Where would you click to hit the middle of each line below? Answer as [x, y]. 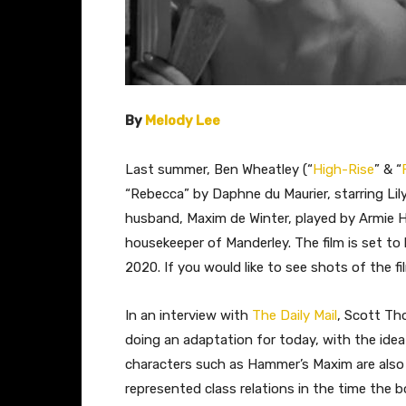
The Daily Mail [295, 315]
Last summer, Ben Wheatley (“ [219, 169]
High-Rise [343, 169]
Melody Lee [183, 120]
